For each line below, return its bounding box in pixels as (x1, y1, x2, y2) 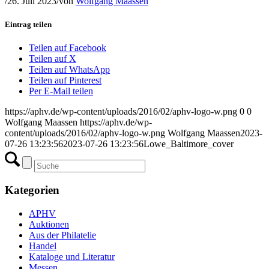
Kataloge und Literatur (29, 251, 115, 262)
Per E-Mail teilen (29, 86, 93, 97)
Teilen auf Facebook (29, 43, 106, 53)
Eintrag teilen (5, 19, 52, 29)
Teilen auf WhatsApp (29, 64, 110, 75)
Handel (29, 240, 56, 251)
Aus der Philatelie (29, 229, 96, 240)
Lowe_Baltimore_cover (144, 139, 234, 150)
